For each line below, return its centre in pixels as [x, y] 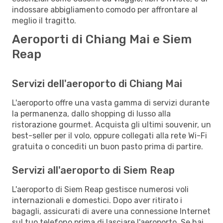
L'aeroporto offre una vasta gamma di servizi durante [111, 103]
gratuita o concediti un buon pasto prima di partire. [108, 146]
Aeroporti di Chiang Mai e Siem [102, 39]
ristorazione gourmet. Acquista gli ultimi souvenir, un [111, 124]
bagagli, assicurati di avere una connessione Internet [111, 211]
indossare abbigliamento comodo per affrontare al [105, 9]
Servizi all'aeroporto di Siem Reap [93, 170]
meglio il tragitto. [44, 20]
